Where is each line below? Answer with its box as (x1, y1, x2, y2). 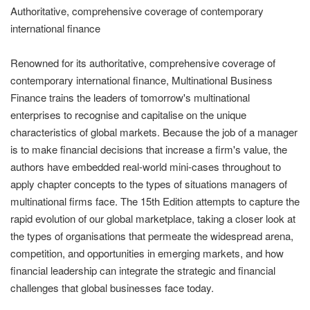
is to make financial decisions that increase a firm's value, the (10, 142, 287, 156)
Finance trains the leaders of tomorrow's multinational (10, 90, 250, 104)
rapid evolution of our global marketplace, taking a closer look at (10, 211, 295, 226)
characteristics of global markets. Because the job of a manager (10, 125, 298, 139)
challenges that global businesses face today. (10, 280, 214, 295)
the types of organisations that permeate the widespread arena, (10, 228, 293, 243)
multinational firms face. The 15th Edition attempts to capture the (10, 194, 300, 208)
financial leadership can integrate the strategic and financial (10, 263, 275, 277)
